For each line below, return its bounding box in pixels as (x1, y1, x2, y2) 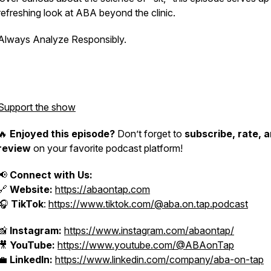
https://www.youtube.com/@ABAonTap (57, 239, 234, 251)
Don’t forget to (115, 128, 184, 140)
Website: (10, 183, 53, 195)
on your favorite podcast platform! (31, 142, 183, 154)
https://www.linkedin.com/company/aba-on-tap (55, 253, 264, 266)
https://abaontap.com (55, 183, 150, 195)
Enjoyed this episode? (10, 128, 115, 140)
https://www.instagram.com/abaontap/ (64, 224, 234, 237)
